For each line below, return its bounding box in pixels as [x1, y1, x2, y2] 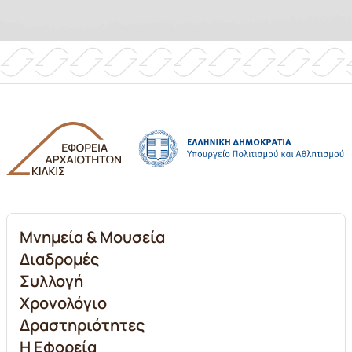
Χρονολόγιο [20, 292, 107, 313]
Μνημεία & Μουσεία [20, 226, 165, 247]
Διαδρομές [20, 248, 99, 269]
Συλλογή [20, 270, 83, 291]
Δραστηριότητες [20, 314, 145, 335]
